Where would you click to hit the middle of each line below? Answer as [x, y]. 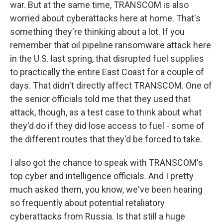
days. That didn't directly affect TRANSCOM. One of [111, 85]
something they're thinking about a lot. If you [97, 32]
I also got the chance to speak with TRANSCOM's [107, 163]
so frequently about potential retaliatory [87, 203]
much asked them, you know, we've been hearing [106, 189]
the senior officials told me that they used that [100, 99]
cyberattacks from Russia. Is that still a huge [98, 216]
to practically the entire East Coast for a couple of [107, 72]
